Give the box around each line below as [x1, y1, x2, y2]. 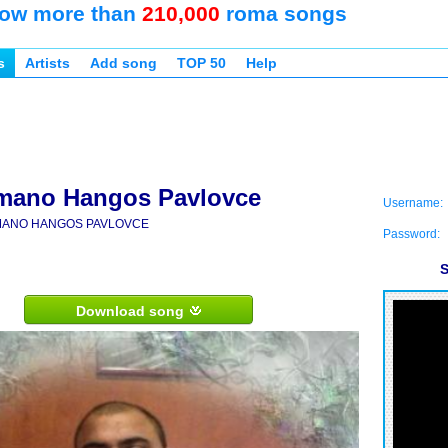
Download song [75, 303, 188, 319]
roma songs [220, 2, 347, 25]
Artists [25, 55, 70, 71]
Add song [90, 55, 157, 71]
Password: [383, 227, 440, 241]
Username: [383, 196, 443, 210]
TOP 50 [177, 55, 226, 71]
